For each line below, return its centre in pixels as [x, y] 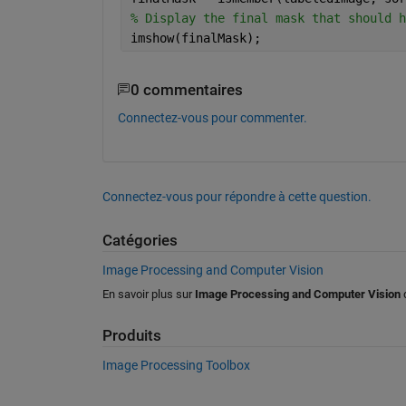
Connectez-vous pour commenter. [212, 118]
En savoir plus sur [148, 294]
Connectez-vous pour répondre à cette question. [237, 197]
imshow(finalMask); [195, 38]
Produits [131, 335]
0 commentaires [186, 90]
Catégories [140, 241]
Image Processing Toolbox [176, 365]
